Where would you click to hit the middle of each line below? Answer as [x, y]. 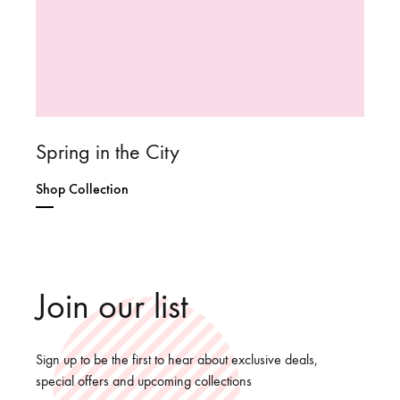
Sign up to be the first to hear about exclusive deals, [177, 360]
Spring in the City [108, 152]
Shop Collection [82, 189]
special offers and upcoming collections [144, 381]
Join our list [112, 307]
